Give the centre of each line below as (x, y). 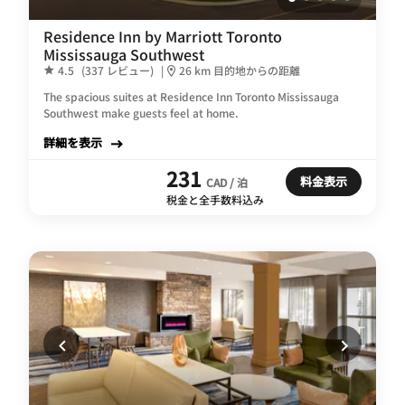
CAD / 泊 (227, 182)
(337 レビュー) (118, 70)
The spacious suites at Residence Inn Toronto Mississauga (191, 96)
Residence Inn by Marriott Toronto (163, 36)
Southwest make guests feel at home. (141, 112)
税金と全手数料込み (215, 199)
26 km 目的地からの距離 (240, 70)
